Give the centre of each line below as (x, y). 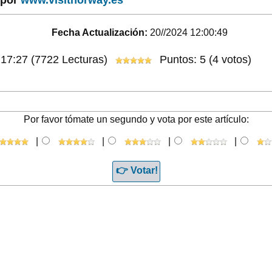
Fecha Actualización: (100, 32)
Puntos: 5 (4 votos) (204, 59)
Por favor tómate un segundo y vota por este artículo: (136, 119)
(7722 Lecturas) (69, 59)
